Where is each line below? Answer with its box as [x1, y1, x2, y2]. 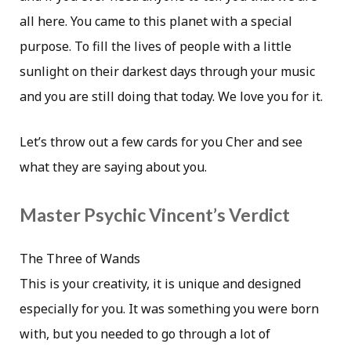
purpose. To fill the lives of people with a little [20, 38, 291, 56]
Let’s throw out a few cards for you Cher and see [20, 133, 302, 151]
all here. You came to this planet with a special [20, 13, 292, 31]
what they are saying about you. [20, 158, 207, 176]
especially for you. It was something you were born [20, 299, 319, 317]
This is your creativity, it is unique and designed [20, 274, 301, 292]
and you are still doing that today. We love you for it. [20, 88, 323, 106]
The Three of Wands [20, 249, 140, 267]
